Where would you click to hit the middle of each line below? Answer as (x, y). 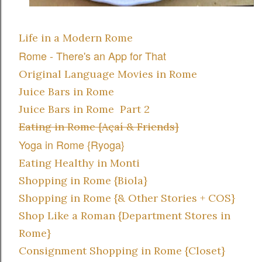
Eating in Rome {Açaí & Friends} (99, 126)
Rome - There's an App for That (92, 55)
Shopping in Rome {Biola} (83, 180)
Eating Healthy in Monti (81, 163)
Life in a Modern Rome (76, 37)
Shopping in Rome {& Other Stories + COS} (127, 198)
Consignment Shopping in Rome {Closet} (122, 250)
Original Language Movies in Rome (108, 74)
